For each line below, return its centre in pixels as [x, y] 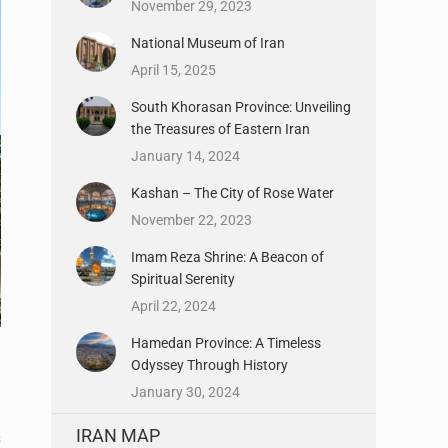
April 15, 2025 [173, 70]
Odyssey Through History [209, 365]
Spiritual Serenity [183, 279]
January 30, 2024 [185, 392]
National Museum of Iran [208, 43]
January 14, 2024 [185, 156]
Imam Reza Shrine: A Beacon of [227, 257]
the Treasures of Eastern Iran [220, 129]
